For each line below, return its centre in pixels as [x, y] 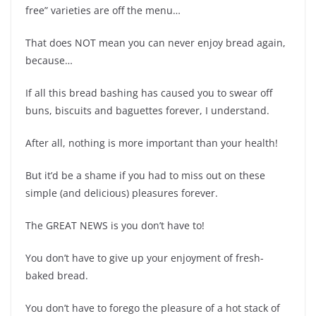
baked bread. [57, 275]
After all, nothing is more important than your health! [152, 142]
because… [49, 60]
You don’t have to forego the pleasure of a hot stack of [153, 308]
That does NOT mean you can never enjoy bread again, [156, 42]
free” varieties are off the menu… [103, 10]
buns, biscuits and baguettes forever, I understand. [147, 110]
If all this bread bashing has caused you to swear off [149, 92]
